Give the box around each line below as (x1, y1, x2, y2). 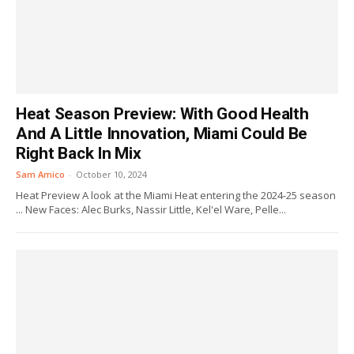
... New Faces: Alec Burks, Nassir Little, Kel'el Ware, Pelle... (16, 202, 286, 217)
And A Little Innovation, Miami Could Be (16, 124, 308, 143)
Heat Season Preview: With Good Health (16, 104, 309, 123)
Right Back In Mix (16, 144, 141, 163)
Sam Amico (16, 168, 65, 180)
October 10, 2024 (76, 168, 147, 180)
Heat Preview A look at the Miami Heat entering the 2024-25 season (16, 188, 336, 202)
